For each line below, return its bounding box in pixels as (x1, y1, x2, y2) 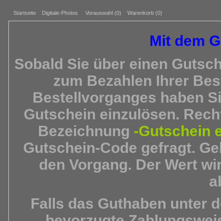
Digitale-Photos (42, 10, 78, 16)
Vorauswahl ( (85, 10, 116, 16)
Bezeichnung (38, 122, 134, 139)
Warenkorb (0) (127, 10, 162, 16)
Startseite (13, 10, 36, 16)
